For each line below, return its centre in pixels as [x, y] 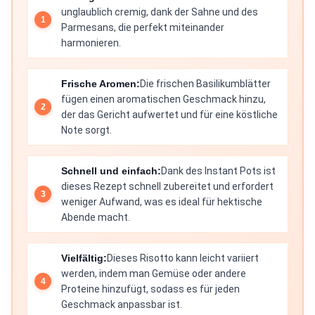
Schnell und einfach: [111, 171]
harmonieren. [91, 43]
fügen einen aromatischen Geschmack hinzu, [163, 99]
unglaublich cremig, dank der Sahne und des [160, 12]
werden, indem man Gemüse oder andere [154, 274]
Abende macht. [96, 218]
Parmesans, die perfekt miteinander [143, 28]
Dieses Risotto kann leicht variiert [183, 258]
